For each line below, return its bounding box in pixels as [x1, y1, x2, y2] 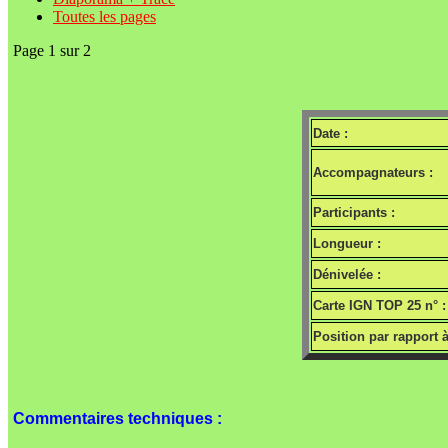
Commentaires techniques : [13, 410, 222, 428]
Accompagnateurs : [312, 165, 433, 181]
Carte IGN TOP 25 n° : [312, 298, 446, 314]
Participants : [312, 205, 395, 221]
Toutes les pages [53, 8, 156, 26]
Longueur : [312, 236, 381, 252]
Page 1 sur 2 [13, 42, 91, 60]
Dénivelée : [312, 267, 381, 283]
